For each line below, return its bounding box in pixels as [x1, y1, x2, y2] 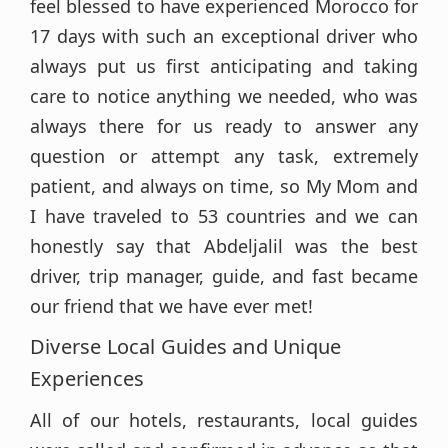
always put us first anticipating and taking [30, 54, 418, 78]
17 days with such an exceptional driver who [30, 24, 418, 48]
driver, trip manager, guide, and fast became [30, 264, 418, 288]
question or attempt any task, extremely [30, 144, 418, 168]
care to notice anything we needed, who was [30, 84, 418, 108]
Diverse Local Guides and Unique [30, 333, 342, 360]
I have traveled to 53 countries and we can [30, 204, 418, 228]
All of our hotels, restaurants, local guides [30, 408, 418, 432]
